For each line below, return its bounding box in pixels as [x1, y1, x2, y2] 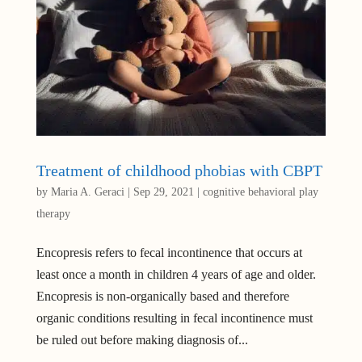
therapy [36, 208, 70, 221]
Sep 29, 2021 [133, 186, 194, 199]
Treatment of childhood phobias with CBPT [36, 162, 322, 180]
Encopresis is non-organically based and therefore [36, 289, 289, 304]
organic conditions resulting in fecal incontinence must [36, 311, 313, 326]
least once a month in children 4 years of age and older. [36, 267, 316, 282]
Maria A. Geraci [50, 186, 124, 199]
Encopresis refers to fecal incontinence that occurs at [36, 246, 302, 260]
